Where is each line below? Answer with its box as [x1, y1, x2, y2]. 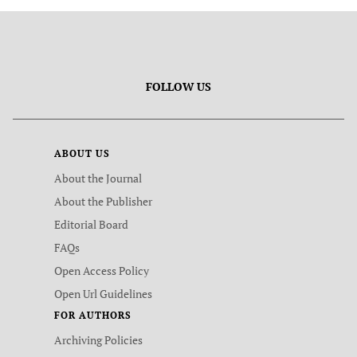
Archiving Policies [54, 332, 143, 347]
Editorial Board [54, 217, 128, 232]
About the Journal [54, 171, 142, 186]
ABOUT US [54, 147, 110, 159]
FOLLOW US [146, 79, 211, 94]
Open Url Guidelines [54, 286, 152, 301]
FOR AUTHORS [54, 309, 131, 321]
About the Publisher [54, 194, 152, 209]
